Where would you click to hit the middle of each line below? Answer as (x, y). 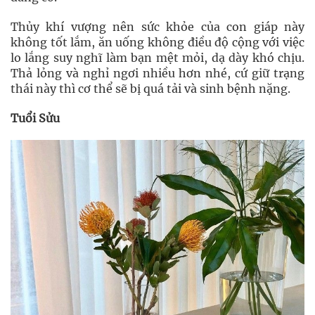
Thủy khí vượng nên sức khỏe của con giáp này (157, 27)
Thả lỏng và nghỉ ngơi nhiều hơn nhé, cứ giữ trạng (157, 73)
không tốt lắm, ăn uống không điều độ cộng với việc (157, 42)
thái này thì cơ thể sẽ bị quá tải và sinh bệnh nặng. (150, 89)
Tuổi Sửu (35, 118)
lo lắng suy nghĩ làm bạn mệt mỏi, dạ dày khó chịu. (157, 58)
